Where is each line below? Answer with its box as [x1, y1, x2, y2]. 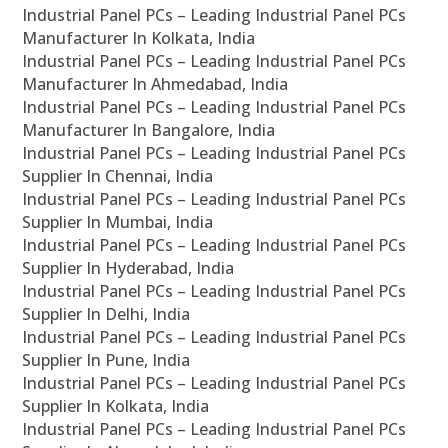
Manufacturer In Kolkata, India [22, 27, 256, 50]
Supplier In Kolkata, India [22, 395, 210, 418]
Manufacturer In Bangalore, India [22, 119, 276, 142]
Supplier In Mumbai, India [22, 211, 214, 234]
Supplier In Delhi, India [22, 303, 191, 326]
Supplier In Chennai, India [22, 165, 214, 188]
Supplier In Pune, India [22, 349, 191, 372]
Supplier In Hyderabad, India [22, 257, 235, 280]
